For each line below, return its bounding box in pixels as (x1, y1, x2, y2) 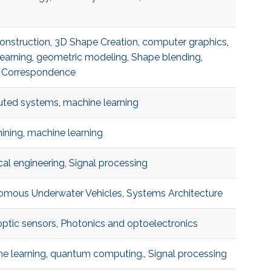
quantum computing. (50, 248, 144, 260)
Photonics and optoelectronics (60, 218, 198, 230)
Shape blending (131, 51, 201, 64)
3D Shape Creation (54, 36, 138, 48)
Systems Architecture (126, 188, 223, 200)
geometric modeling (36, 51, 127, 64)
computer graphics (142, 36, 227, 48)
